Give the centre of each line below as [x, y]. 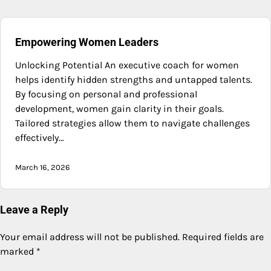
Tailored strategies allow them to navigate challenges [132, 123]
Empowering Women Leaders [87, 42]
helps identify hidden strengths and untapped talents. [134, 80]
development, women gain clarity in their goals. [119, 109]
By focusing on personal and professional [106, 94]
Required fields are [223, 237]
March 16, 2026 [43, 168]
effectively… [40, 138]
